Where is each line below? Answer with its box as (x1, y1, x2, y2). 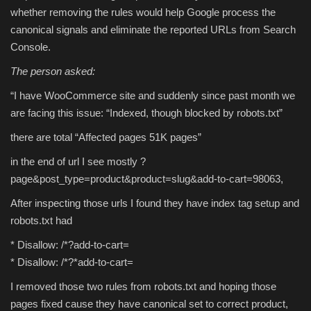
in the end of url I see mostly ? (10, 155, 146, 168)
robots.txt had (10, 215, 72, 227)
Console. (10, 41, 51, 53)
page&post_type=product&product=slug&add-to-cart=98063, (10, 173, 283, 185)
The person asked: (10, 65, 95, 78)
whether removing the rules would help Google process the (10, 6, 276, 19)
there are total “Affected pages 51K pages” (10, 131, 201, 144)
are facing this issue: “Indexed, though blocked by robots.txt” (10, 107, 283, 119)
